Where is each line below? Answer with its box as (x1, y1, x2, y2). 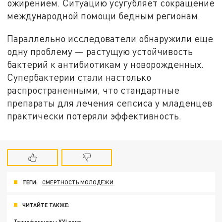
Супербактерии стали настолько (7, 71, 152, 83)
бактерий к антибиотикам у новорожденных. (7, 58, 204, 70)
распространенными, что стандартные (7, 84, 180, 96)
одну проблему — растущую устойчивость (7, 45, 193, 57)
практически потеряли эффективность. (7, 110, 182, 121)
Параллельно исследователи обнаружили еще (7, 32, 214, 44)
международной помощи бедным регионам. (7, 9, 201, 21)
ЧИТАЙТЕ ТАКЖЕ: (22, 201, 69, 208)
